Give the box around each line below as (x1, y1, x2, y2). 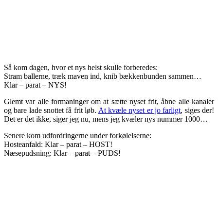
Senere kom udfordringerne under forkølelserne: (4, 131, 151, 140)
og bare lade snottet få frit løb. (4, 106, 98, 114)
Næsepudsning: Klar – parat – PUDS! (4, 148, 121, 157)
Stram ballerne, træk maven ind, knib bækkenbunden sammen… (4, 72, 201, 80)
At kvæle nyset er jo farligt (98, 106, 181, 114)
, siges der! (181, 106, 215, 114)
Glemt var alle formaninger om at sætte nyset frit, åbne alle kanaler (4, 97, 214, 106)
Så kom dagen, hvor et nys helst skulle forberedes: (4, 63, 158, 72)
